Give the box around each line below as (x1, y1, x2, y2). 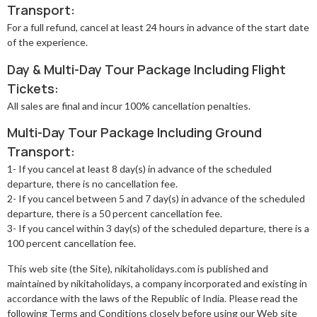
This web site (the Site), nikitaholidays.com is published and (7, 262, 268, 275)
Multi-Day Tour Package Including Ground (7, 124, 262, 142)
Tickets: (7, 79, 59, 97)
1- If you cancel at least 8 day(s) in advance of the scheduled (7, 163, 272, 175)
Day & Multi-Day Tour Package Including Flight (7, 60, 286, 78)
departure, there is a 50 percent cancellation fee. (7, 207, 222, 220)
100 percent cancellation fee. (7, 237, 136, 250)
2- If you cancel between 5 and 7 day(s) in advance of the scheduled (7, 192, 305, 205)
